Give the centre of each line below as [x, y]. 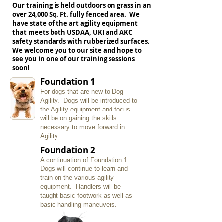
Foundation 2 [68, 150]
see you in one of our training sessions [74, 59]
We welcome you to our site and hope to [77, 50]
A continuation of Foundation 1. [86, 160]
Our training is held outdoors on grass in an [82, 5]
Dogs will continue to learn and [84, 169]
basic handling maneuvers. [81, 204]
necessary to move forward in [83, 127]
